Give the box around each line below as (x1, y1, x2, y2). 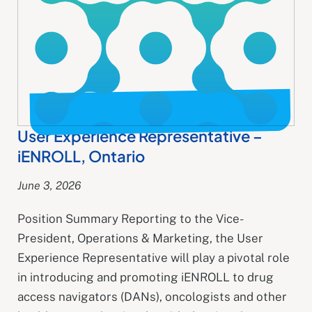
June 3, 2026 (17, 178, 81, 192)
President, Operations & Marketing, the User (17, 231, 263, 245)
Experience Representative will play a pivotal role (17, 250, 290, 265)
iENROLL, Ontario (17, 146, 145, 166)
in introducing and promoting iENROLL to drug (17, 270, 274, 284)
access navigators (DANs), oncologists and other (17, 289, 287, 304)
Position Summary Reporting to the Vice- (17, 211, 244, 226)
